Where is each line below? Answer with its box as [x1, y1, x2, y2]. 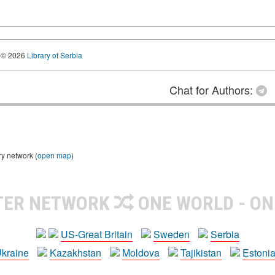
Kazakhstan [50, 245, 101, 260]
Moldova [122, 245, 160, 260]
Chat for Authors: [169, 81, 256, 98]
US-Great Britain [60, 227, 133, 241]
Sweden [153, 227, 190, 241]
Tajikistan [180, 245, 222, 260]
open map [37, 149, 71, 160]
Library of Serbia [27, 49, 82, 60]
